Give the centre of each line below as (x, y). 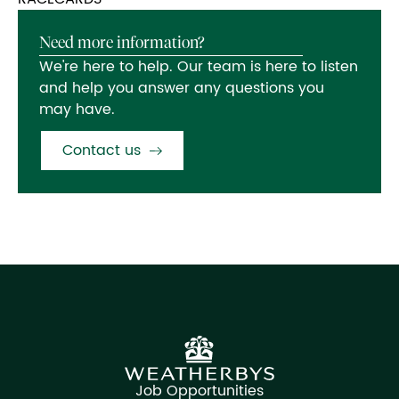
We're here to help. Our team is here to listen (199, 66)
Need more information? (122, 42)
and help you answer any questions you (182, 88)
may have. (77, 109)
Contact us (102, 150)
